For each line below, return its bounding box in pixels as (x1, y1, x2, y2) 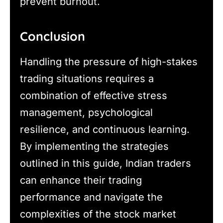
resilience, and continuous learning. (20, 123, 190, 135)
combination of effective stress (20, 89, 167, 102)
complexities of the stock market (20, 208, 176, 220)
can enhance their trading (20, 174, 142, 186)
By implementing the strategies (20, 140, 169, 152)
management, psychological (20, 106, 153, 118)
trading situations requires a (20, 72, 154, 85)
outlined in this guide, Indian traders (20, 157, 191, 169)
